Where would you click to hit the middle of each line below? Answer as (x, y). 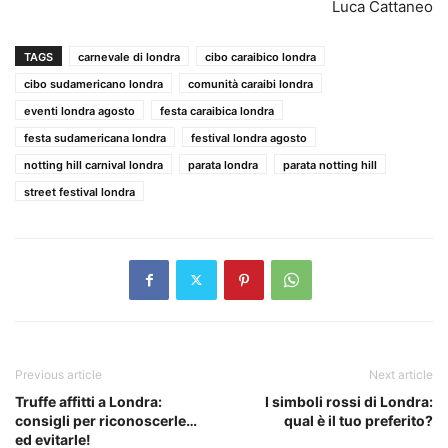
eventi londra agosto (79, 110)
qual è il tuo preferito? (358, 420)
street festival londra (79, 191)
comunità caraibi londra (250, 83)
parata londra (223, 164)
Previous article (58, 374)
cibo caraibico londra (260, 56)
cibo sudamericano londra (93, 83)
